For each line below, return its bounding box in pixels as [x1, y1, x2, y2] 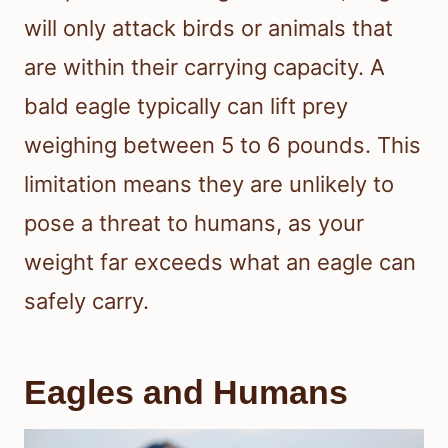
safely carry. [24, 288, 149, 315]
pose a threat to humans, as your [24, 210, 364, 237]
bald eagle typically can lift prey [24, 93, 348, 120]
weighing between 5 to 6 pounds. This [24, 132, 421, 159]
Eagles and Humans [24, 373, 348, 412]
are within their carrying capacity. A [24, 54, 385, 81]
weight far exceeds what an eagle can [24, 249, 416, 276]
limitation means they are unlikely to [24, 171, 394, 198]
